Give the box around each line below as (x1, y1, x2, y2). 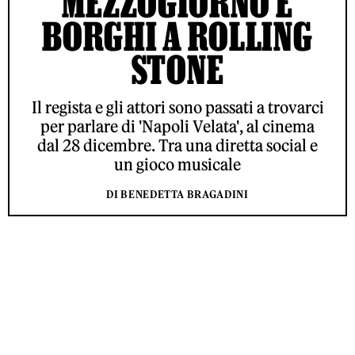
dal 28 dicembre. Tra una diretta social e (37, 136, 318, 155)
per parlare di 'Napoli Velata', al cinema (40, 116, 315, 136)
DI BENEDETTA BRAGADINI (106, 188, 249, 201)
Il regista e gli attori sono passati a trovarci (31, 97, 324, 117)
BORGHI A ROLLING (42, 14, 313, 58)
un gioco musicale (114, 155, 241, 174)
